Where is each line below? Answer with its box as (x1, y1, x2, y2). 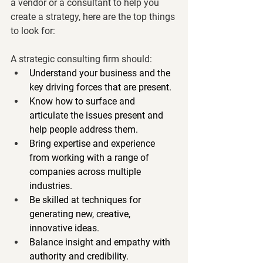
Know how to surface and (29, 96, 137, 107)
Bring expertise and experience (29, 138, 157, 150)
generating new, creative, (29, 208, 133, 220)
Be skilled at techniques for (29, 194, 143, 206)
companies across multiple (29, 166, 143, 178)
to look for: (11, 25, 55, 37)
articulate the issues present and (29, 110, 166, 122)
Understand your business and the (29, 68, 173, 79)
